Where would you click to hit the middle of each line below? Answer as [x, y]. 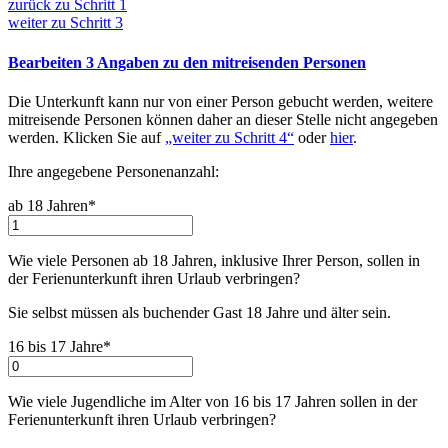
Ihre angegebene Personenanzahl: [113, 171]
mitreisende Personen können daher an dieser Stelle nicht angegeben [223, 119]
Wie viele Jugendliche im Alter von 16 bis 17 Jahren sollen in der [212, 401]
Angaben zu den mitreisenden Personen [231, 62]
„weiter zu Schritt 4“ [229, 137]
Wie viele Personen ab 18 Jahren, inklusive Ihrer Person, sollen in [214, 260]
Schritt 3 [96, 23]
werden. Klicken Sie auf [86, 137]
